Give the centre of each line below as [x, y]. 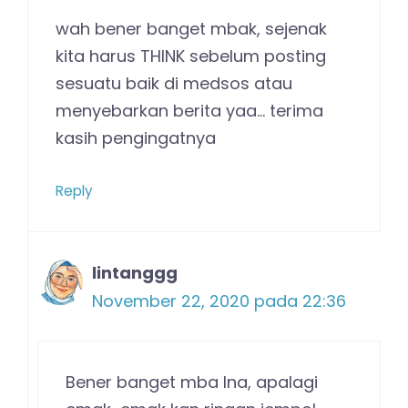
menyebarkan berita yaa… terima [189, 110]
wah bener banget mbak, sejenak [191, 28]
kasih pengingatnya [136, 138]
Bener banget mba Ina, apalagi [192, 382]
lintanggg [135, 272]
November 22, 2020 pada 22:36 [219, 301]
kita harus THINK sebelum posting [191, 56]
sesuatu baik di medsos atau [174, 83]
